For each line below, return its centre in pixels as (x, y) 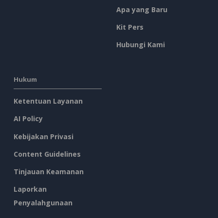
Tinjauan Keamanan (49, 172)
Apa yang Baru (142, 9)
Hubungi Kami (141, 45)
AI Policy (28, 119)
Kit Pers (130, 27)
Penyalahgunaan (43, 203)
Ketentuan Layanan (48, 101)
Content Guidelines (47, 154)
